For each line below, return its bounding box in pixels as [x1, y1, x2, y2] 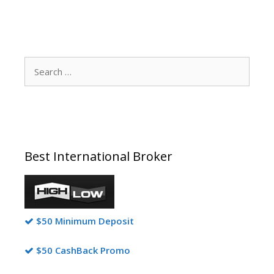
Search [24, 57, 52, 70]
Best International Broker [24, 147, 172, 165]
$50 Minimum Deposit [34, 214, 134, 227]
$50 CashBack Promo [34, 244, 130, 257]
